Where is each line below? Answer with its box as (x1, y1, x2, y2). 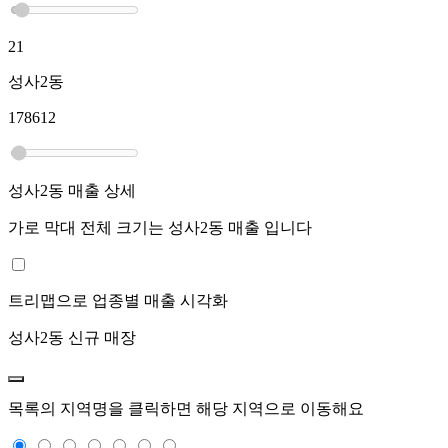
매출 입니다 (224, 218, 312, 236)
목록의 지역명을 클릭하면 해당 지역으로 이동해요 (8, 399, 364, 417)
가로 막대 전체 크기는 (8, 218, 168, 236)
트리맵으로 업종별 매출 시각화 (8, 291, 228, 309)
